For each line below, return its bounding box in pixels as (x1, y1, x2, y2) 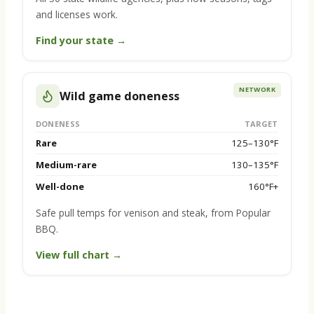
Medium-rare (35, 158, 97, 171)
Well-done (35, 179, 84, 193)
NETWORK (239, 85, 276, 95)
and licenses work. (35, 7, 118, 21)
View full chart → (35, 248, 122, 262)
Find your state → (35, 34, 126, 48)
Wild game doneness (59, 88, 179, 104)
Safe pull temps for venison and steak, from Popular (35, 205, 271, 219)
